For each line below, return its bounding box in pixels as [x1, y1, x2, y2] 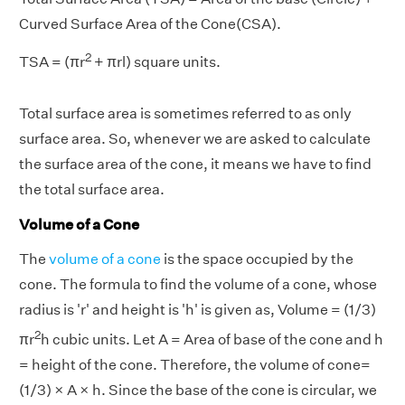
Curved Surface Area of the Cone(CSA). [19, 15, 281, 33]
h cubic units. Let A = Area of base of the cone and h [41, 331, 383, 349]
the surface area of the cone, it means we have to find [19, 155, 372, 173]
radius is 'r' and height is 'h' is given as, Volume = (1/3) [19, 301, 376, 319]
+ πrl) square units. [91, 53, 221, 71]
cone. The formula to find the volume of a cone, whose [19, 276, 377, 294]
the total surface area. [19, 180, 165, 198]
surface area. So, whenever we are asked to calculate [19, 129, 371, 147]
